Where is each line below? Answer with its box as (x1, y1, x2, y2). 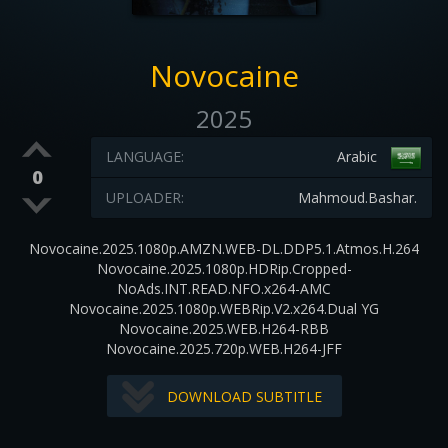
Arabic (336, 147, 377, 166)
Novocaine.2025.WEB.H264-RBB (119, 319, 329, 338)
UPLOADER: (105, 188, 184, 207)
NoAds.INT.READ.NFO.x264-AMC (117, 279, 331, 298)
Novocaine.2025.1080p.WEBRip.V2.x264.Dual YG (69, 299, 379, 318)
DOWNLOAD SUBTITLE (166, 387, 322, 406)
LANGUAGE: (105, 147, 184, 166)
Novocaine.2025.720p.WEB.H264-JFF (106, 339, 342, 358)
